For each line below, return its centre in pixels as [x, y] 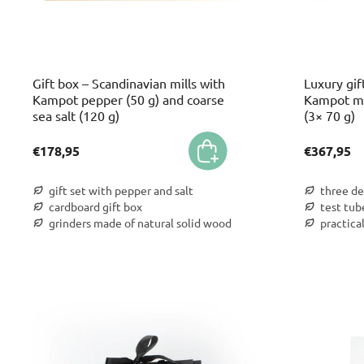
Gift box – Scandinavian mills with [129, 83]
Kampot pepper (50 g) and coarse [128, 99]
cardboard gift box [95, 206]
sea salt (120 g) [76, 115]
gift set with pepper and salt [121, 190]
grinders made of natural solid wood [140, 223]
